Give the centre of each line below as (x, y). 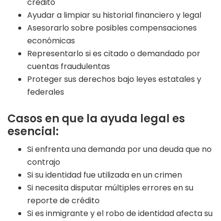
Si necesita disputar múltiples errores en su (110, 188)
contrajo (44, 162)
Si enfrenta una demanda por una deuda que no (119, 149)
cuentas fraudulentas (69, 67)
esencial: (33, 132)
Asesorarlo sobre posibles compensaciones (112, 28)
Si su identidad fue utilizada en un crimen (105, 175)
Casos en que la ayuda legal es (96, 119)
